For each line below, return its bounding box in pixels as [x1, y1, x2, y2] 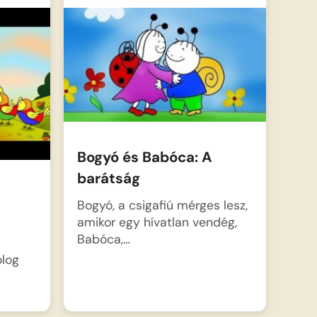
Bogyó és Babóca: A [76, 148, 212, 167]
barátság [76, 169, 140, 188]
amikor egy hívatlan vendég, [76, 213, 237, 230]
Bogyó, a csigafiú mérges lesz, [76, 196, 248, 213]
